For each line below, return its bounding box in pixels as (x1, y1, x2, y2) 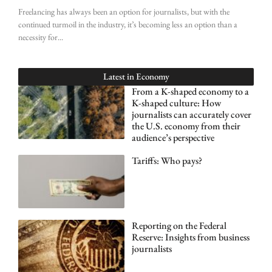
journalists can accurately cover (131, 108, 251, 121)
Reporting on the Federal (131, 219, 226, 232)
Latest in (103, 70, 136, 83)
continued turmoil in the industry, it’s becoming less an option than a (18, 19, 237, 30)
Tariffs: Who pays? (131, 154, 202, 168)
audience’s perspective (131, 131, 214, 144)
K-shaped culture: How (131, 97, 221, 110)
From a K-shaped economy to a (131, 85, 249, 98)
